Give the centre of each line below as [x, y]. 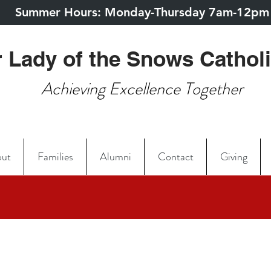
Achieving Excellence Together [142, 89]
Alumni [115, 157]
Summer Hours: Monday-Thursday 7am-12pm [142, 12]
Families [55, 157]
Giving [233, 157]
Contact [175, 157]
